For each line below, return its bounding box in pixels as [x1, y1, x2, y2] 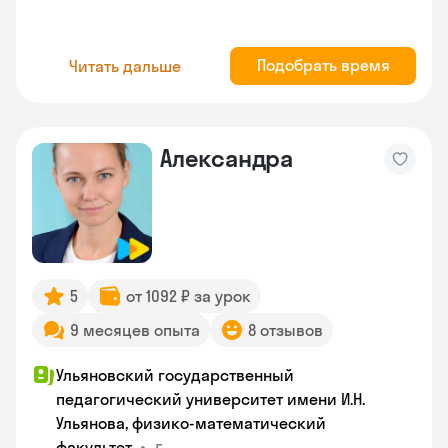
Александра [160, 143, 293, 173]
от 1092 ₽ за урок [126, 286, 251, 306]
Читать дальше [69, 55, 181, 76]
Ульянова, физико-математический [56, 413, 326, 433]
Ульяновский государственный [56, 365, 294, 385]
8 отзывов [248, 320, 323, 340]
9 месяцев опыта [70, 320, 200, 340]
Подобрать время [256, 55, 390, 75]
